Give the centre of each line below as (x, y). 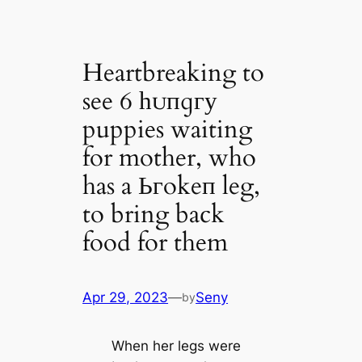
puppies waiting (168, 129)
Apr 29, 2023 (126, 298)
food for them (156, 242)
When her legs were (176, 346)
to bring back (154, 214)
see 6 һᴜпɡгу (150, 101)
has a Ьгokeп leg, (172, 185)
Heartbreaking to (174, 72)
